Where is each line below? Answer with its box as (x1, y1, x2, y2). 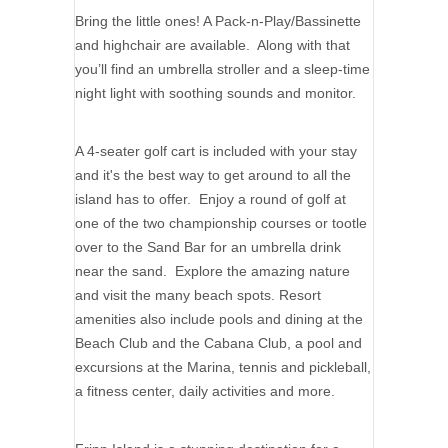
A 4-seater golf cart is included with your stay (75, 143, 357, 160)
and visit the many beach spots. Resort (75, 287, 321, 304)
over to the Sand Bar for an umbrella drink (75, 239, 341, 256)
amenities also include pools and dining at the (75, 311, 363, 328)
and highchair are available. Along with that (75, 37, 350, 54)
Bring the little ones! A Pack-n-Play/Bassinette (75, 13, 361, 30)
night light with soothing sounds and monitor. (75, 85, 356, 102)
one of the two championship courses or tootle (75, 215, 367, 232)
